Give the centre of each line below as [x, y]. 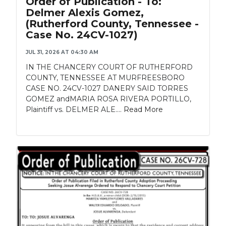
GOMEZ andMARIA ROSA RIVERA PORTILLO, [108, 99]
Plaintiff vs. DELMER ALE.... [75, 109]
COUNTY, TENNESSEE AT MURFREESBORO [105, 77]
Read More [143, 109]
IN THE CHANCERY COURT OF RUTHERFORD [109, 67]
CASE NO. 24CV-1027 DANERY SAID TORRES [107, 88]
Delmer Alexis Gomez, [85, 12]
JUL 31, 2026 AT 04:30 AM [62, 52]
